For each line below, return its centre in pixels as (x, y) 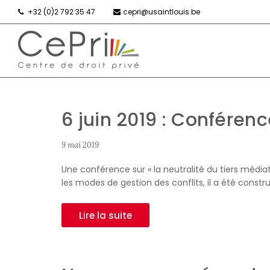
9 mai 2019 (80, 145)
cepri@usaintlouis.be (162, 12)
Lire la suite (105, 215)
